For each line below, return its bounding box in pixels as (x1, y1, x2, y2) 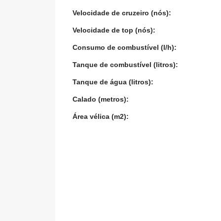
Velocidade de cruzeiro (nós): (73, 9, 172, 17)
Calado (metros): (73, 95, 129, 103)
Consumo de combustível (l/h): (73, 43, 177, 51)
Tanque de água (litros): (73, 78, 154, 86)
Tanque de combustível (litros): (73, 61, 179, 69)
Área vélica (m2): (73, 112, 129, 120)
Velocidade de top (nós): (73, 26, 156, 34)
